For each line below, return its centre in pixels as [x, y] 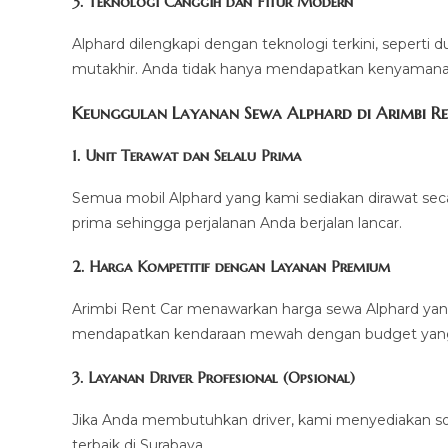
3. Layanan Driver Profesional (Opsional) [213, 378]
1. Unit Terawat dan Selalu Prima [186, 156]
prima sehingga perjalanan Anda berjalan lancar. [237, 223]
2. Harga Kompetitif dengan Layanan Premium [231, 267]
